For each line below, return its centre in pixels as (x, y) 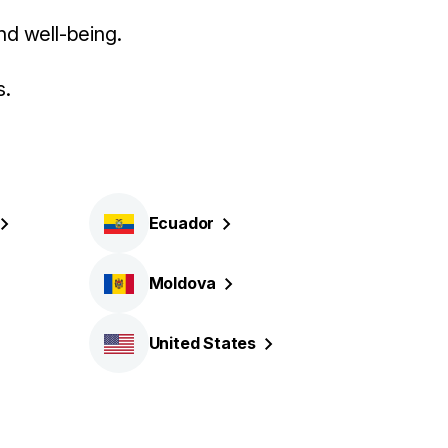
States (230, 342)
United (176, 342)
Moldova (182, 282)
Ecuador (181, 222)
